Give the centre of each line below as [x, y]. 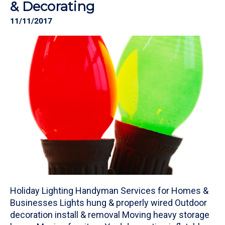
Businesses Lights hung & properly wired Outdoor [108, 203]
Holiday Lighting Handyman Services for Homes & [109, 191]
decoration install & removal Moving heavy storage [110, 215]
